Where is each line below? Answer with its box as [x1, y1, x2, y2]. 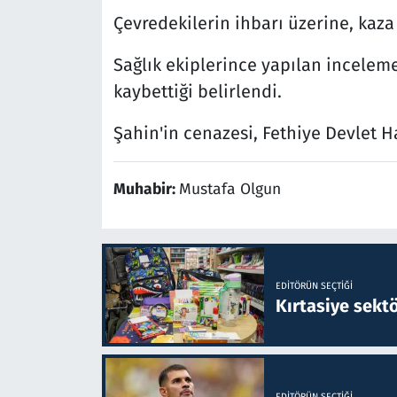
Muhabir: [113, 180, 179, 199]
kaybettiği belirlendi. [113, 81, 282, 103]
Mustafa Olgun [178, 180, 281, 199]
